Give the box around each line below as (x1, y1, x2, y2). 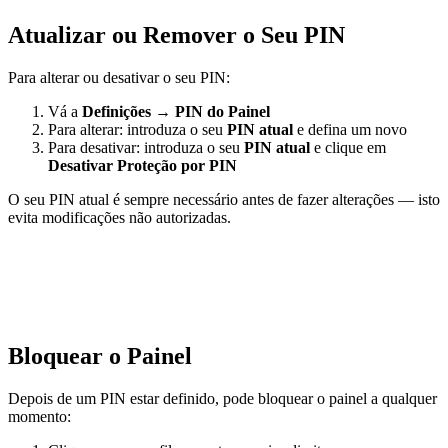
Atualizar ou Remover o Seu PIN (8, 22, 345, 49)
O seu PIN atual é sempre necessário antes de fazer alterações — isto (8, 191, 440, 208)
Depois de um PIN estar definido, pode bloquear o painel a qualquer (8, 389, 437, 407)
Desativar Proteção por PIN (48, 157, 237, 174)
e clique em (310, 139, 386, 156)
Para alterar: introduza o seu (48, 121, 227, 138)
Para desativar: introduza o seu (48, 139, 244, 156)
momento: (8, 407, 71, 425)
